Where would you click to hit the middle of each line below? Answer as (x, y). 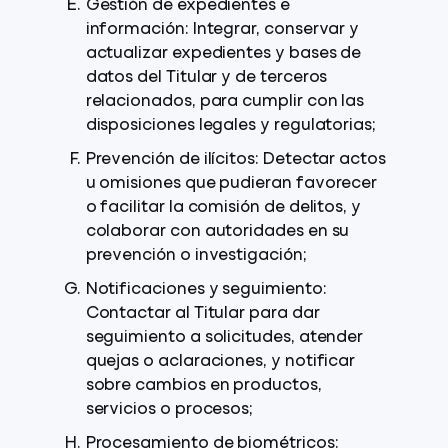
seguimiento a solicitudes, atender (224, 338)
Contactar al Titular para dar (202, 314)
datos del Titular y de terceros (206, 78)
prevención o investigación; (196, 256)
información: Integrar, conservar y (222, 30)
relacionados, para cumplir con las (225, 102)
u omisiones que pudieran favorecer (231, 184)
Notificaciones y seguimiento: (206, 290)
